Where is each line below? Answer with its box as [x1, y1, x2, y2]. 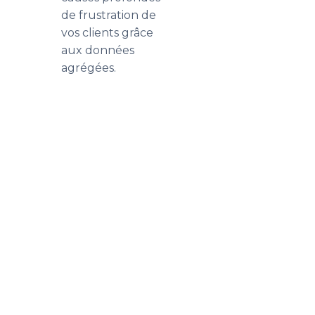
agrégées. [61, 61, 116, 75]
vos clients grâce [61, 26, 153, 39]
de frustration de [61, 8, 156, 22]
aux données [61, 44, 134, 57]
